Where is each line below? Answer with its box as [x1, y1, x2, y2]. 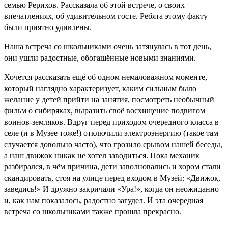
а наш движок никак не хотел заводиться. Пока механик [4, 151, 199, 160]
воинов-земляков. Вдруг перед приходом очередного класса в [4, 117, 219, 126]
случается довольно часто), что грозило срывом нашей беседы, [4, 139, 222, 149]
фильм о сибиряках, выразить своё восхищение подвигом [4, 106, 205, 115]
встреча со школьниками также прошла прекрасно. [4, 207, 181, 216]
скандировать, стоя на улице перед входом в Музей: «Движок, [4, 173, 220, 182]
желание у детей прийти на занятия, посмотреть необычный [4, 95, 214, 104]
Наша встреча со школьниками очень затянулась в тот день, [4, 42, 211, 51]
